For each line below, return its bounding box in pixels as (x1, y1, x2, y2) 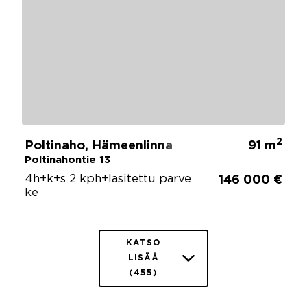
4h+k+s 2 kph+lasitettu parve (25, 173, 191, 184)
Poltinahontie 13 (25, 155, 110, 164)
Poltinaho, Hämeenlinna (25, 140, 173, 151)
